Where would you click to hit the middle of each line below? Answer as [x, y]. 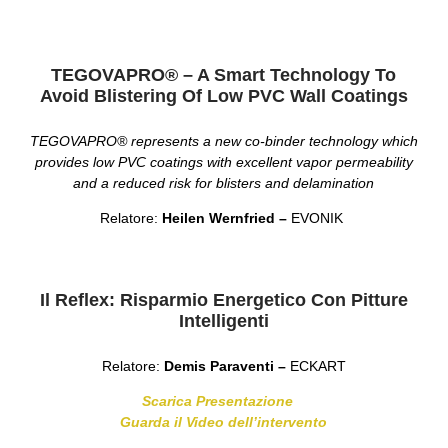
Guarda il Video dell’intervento [224, 422]
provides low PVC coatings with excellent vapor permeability [223, 161]
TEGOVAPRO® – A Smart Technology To [224, 75]
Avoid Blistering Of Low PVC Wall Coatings [223, 96]
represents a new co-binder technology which [274, 140]
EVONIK [319, 217]
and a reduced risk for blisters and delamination [224, 182]
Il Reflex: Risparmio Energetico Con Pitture [223, 300]
